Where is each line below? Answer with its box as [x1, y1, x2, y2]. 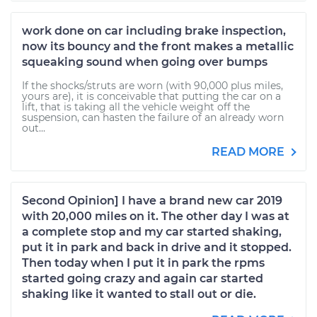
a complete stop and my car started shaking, [22, 225, 282, 238]
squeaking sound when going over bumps [22, 55, 267, 69]
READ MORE [212, 145, 287, 158]
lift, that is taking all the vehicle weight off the [22, 100, 250, 113]
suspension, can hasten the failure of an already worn [22, 111, 284, 124]
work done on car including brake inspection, [22, 24, 286, 38]
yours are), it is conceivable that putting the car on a [22, 90, 281, 103]
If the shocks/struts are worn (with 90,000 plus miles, [22, 79, 283, 92]
